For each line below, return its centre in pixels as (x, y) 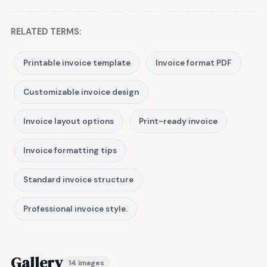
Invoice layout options (69, 121)
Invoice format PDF (194, 63)
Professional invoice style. (75, 209)
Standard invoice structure (78, 179)
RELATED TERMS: (46, 31)
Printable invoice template (77, 63)
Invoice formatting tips (70, 150)
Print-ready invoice (178, 121)
